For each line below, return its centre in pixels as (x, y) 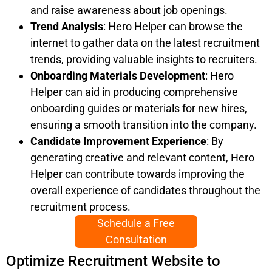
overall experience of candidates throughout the (145, 191)
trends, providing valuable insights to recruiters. (144, 59)
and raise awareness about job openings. (129, 10)
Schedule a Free (136, 223)
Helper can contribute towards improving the (138, 174)
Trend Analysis (67, 27)
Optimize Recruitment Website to (113, 261)
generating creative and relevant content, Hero (142, 158)
